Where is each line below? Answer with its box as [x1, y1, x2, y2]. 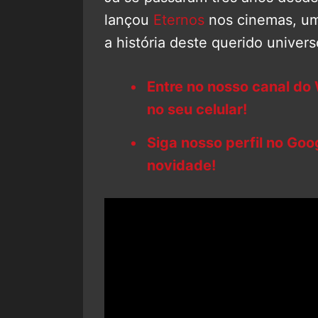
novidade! [147, 156, 216, 174]
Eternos [153, 11, 204, 28]
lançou [104, 11, 153, 28]
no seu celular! [147, 100, 247, 118]
